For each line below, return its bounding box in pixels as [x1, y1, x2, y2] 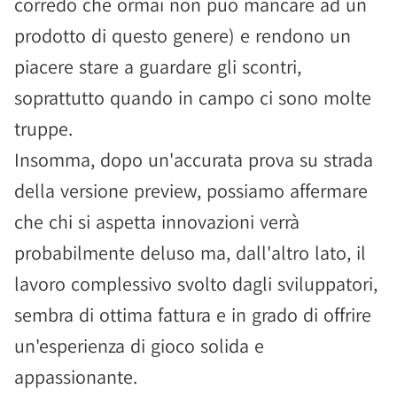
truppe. [14, 116, 73, 141]
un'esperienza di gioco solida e [14, 333, 264, 358]
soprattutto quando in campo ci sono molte [14, 85, 371, 110]
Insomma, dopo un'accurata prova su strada [14, 147, 373, 172]
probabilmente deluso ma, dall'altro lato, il [14, 240, 366, 265]
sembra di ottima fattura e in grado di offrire [14, 302, 371, 327]
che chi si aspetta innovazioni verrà [14, 209, 300, 234]
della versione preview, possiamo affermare [14, 178, 368, 203]
